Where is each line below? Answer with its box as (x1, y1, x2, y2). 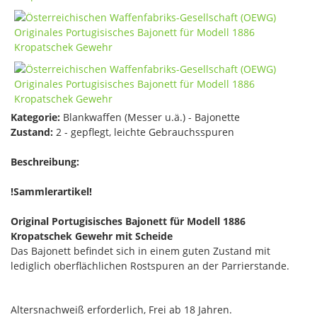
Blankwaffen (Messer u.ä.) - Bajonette (60, 110, 240, 124)
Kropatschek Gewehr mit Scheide (11, 229, 173, 243)
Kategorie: (11, 110, 60, 124)
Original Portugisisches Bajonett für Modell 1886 (11, 214, 246, 228)
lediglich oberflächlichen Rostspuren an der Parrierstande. (11, 259, 289, 272)
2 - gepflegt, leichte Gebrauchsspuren (53, 125, 234, 139)
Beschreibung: (11, 155, 79, 168)
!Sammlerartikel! (11, 185, 92, 198)
